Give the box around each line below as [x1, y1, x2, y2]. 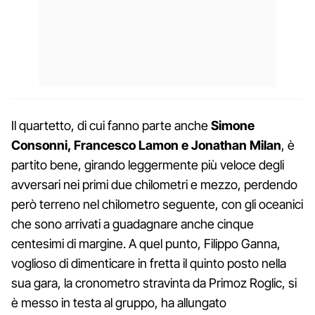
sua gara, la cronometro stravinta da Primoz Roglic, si [11, 275, 297, 290]
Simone [211, 117, 255, 133]
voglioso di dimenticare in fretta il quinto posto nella [11, 255, 286, 271]
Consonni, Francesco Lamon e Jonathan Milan [11, 137, 281, 153]
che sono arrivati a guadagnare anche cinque [11, 216, 254, 231]
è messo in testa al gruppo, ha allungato [11, 295, 226, 310]
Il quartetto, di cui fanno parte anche [11, 117, 211, 133]
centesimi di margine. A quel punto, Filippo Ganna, [11, 236, 281, 251]
